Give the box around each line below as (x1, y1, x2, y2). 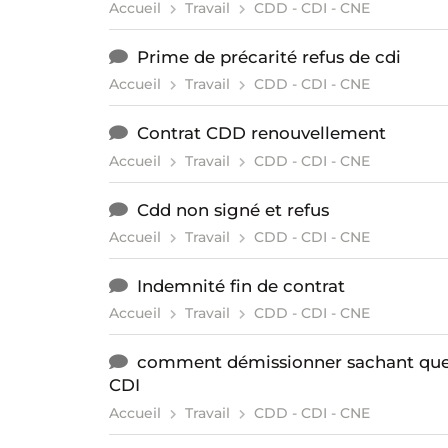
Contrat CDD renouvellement (136, 123, 386, 144)
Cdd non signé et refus (136, 199, 329, 220)
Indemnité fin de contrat (136, 275, 345, 296)
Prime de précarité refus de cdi (136, 46, 401, 67)
